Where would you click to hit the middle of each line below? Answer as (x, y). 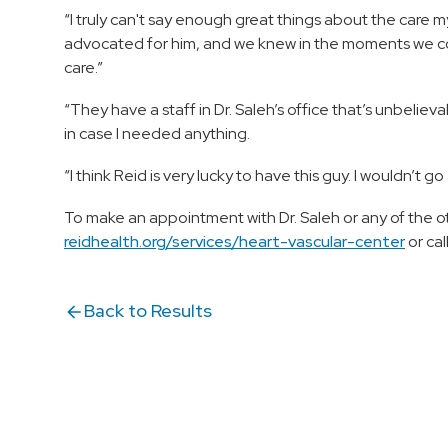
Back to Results (148, 311)
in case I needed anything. (157, 134)
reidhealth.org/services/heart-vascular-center (234, 242)
